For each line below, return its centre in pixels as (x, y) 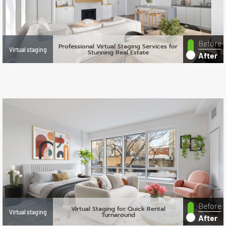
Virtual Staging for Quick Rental (118, 209)
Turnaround (118, 215)
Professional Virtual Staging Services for (118, 46)
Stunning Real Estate (118, 52)
